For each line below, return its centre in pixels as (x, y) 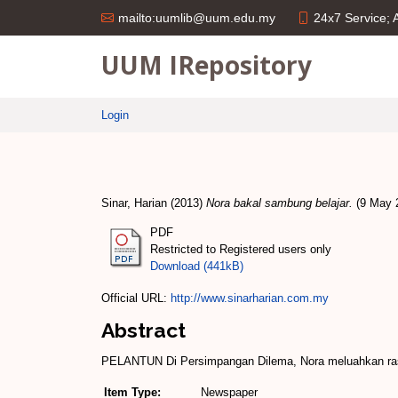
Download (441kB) (197, 266)
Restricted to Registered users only (241, 249)
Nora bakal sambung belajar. (279, 203)
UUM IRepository (207, 64)
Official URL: (136, 298)
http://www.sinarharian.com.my (250, 298)
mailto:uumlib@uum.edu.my (197, 18)
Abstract (143, 330)
